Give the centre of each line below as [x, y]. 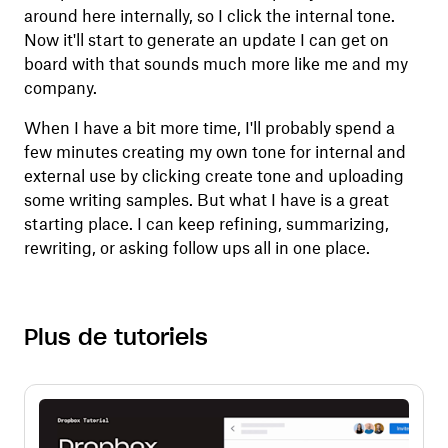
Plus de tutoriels [115, 338]
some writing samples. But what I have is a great [206, 200]
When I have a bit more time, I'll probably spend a [209, 128]
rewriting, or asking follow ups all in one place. [196, 248]
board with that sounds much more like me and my [215, 64]
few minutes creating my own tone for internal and [214, 152]
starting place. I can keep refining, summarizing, [206, 224]
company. [60, 88]
